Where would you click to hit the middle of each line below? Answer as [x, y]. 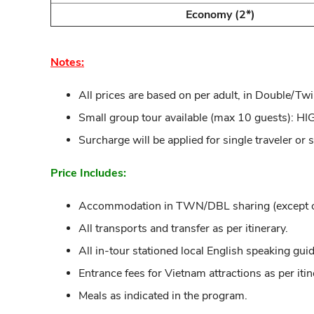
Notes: [67, 62]
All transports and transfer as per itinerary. [183, 228]
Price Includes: [88, 173]
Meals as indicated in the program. [163, 295]
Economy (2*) [220, 14]
